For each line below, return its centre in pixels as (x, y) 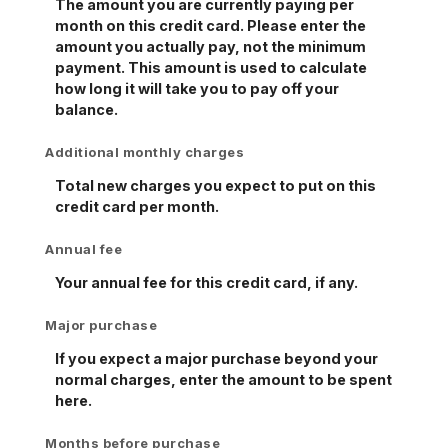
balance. (86, 109)
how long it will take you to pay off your (197, 88)
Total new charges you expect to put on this (215, 185)
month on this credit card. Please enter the (210, 25)
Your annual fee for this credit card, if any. (206, 282)
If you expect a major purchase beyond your (216, 358)
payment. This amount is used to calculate (211, 67)
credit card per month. (137, 206)
